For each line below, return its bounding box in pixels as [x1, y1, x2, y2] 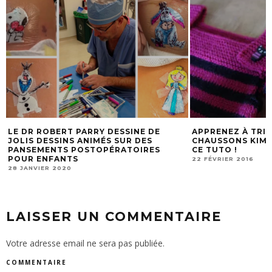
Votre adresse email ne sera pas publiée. [6, 237, 165, 249]
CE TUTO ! [192, 144, 237, 154]
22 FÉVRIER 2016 [192, 155, 254, 162]
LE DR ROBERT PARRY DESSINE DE [8, 126, 160, 136]
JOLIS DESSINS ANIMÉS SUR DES [8, 135, 152, 145]
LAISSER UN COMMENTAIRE [6, 208, 222, 224]
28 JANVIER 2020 [8, 164, 72, 171]
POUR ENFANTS [8, 154, 78, 163]
